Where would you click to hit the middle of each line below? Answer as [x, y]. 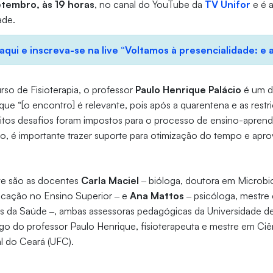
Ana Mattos [157, 196]
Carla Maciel [110, 181]
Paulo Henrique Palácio [189, 90]
